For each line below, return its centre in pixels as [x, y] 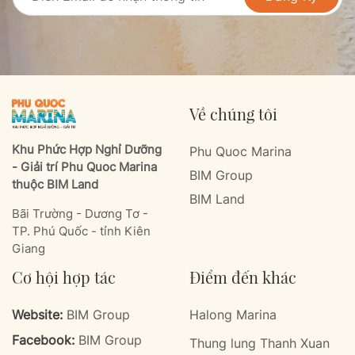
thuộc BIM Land [55, 184]
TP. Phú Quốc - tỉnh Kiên [81, 231]
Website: [39, 314]
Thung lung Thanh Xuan [260, 343]
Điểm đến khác [243, 277]
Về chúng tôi [233, 114]
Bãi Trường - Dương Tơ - [80, 213]
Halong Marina [233, 314]
